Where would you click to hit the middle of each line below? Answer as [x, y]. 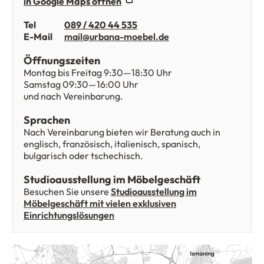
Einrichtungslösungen [69, 215]
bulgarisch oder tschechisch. [83, 156]
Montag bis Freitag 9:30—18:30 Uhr [98, 72]
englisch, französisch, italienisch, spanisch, [112, 144]
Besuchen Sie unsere [67, 192]
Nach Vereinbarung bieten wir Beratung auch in [122, 132]
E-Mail [38, 37]
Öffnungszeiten [62, 60]
